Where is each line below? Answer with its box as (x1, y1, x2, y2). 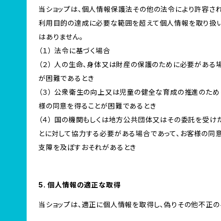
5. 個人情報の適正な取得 (38, 181, 121, 189)
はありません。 (38, 33, 83, 41)
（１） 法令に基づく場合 (38, 46, 110, 55)
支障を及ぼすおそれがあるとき (38, 143, 137, 151)
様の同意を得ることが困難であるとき (38, 102, 156, 110)
